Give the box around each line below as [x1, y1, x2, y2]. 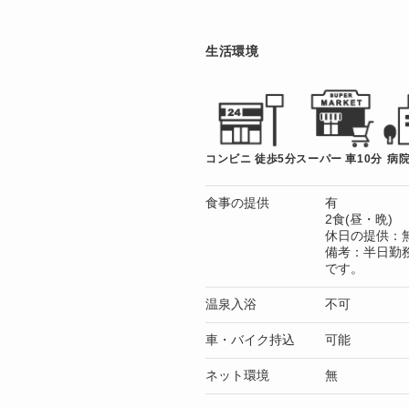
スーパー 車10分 [296, 152, 383, 165]
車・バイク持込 [205, 332, 295, 347]
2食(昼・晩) [325, 212, 393, 226]
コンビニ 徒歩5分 [205, 152, 297, 165]
